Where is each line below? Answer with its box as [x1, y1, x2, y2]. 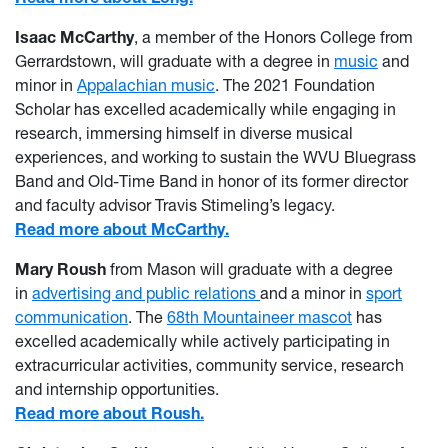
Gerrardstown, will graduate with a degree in [15, 51, 334, 72]
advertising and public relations [32, 283, 260, 304]
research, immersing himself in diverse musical [15, 123, 353, 144]
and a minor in [260, 283, 366, 304]
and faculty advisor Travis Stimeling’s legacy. [15, 195, 335, 216]
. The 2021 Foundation [215, 75, 375, 96]
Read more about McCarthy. [15, 219, 229, 240]
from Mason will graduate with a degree [106, 259, 393, 280]
